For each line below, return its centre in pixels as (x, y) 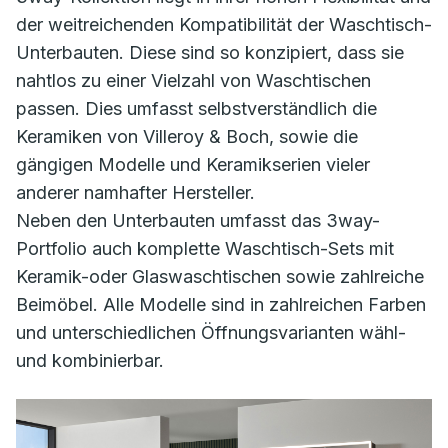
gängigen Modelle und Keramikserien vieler (193, 165)
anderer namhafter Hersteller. (135, 193)
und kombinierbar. (90, 361)
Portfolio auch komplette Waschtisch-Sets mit (205, 249)
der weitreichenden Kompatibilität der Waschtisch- (224, 25)
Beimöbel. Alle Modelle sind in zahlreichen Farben (221, 305)
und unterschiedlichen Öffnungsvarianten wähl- (211, 333)
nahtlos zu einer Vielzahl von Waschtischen (193, 81)
